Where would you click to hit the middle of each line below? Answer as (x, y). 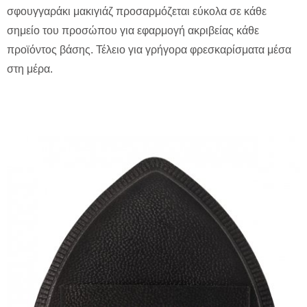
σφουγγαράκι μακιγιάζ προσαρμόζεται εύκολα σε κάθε (137, 12)
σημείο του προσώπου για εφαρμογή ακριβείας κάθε (133, 31)
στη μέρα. (30, 69)
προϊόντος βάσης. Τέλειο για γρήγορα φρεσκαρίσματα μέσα (149, 50)
